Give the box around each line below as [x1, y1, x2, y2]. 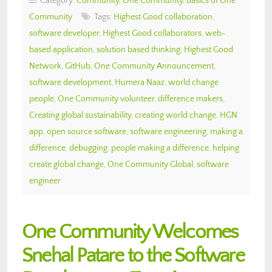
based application [29, 44, 93, 55]
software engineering [130, 126, 206, 137]
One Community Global [107, 159, 193, 169]
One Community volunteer [58, 93, 154, 104]
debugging [69, 143, 107, 153]
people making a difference [111, 143, 209, 153]
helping [212, 143, 239, 153]
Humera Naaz [115, 77, 165, 87]
